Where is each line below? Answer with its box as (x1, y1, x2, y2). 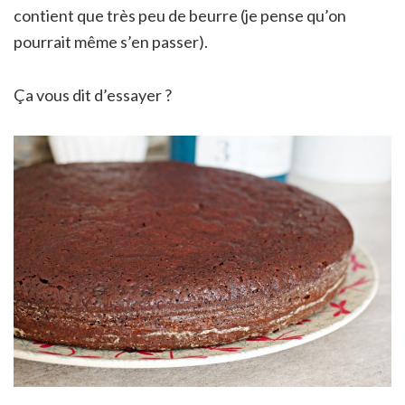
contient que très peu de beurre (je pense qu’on (14, 5, 346, 25)
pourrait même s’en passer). (14, 31, 208, 52)
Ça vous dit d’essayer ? (14, 84, 172, 105)
